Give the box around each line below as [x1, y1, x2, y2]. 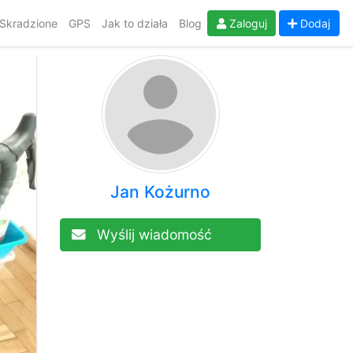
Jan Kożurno [110, 181, 210, 202]
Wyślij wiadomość [96, 225, 212, 243]
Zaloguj [225, 17, 267, 30]
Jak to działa [102, 17, 168, 30]
